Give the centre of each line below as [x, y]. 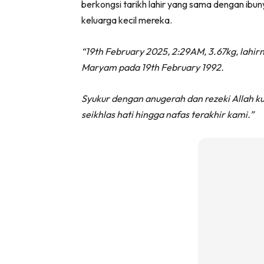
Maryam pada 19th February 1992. [153, 67]
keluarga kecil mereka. [127, 20]
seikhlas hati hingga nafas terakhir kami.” [168, 115]
